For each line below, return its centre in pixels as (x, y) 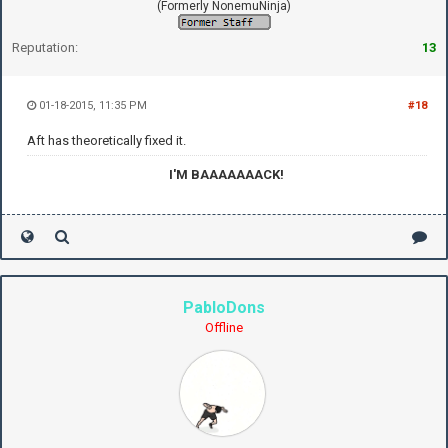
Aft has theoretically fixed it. (106, 141)
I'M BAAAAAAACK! (227, 175)
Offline (224, 328)
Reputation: (45, 48)
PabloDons (224, 308)
